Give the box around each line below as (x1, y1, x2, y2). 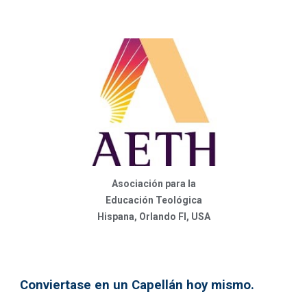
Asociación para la (111, 178, 196, 190)
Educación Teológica (105, 195, 202, 206)
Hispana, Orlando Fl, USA (97, 211, 210, 223)
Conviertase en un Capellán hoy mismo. (20, 278, 255, 293)
